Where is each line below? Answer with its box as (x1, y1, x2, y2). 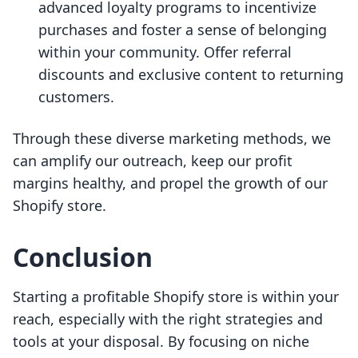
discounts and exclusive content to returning (38, 65, 344, 85)
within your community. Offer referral (38, 42, 292, 62)
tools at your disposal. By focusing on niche (13, 332, 309, 352)
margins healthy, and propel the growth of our (13, 173, 328, 193)
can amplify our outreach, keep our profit (13, 151, 292, 171)
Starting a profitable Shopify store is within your (13, 287, 339, 307)
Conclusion (13, 240, 153, 275)
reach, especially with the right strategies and (13, 309, 323, 329)
